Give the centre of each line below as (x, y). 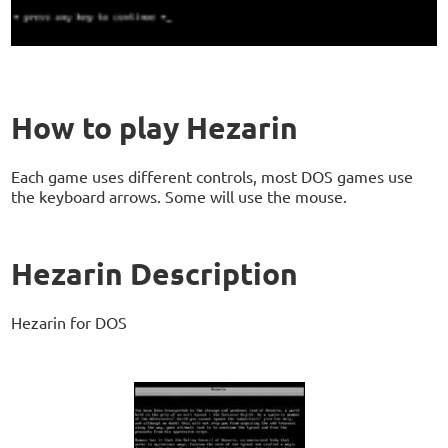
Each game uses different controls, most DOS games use (212, 176)
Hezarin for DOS (69, 322)
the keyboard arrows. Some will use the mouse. (179, 196)
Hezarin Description (155, 274)
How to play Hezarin (155, 128)
